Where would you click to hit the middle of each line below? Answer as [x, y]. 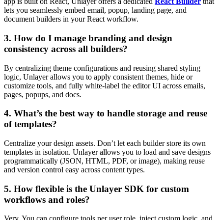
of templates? [30, 124]
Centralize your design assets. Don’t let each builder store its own [105, 143]
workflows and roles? [47, 199]
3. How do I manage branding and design [88, 38]
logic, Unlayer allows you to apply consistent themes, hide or [98, 77]
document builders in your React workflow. [71, 19]
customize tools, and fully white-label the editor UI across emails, [105, 85]
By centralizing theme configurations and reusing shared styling [102, 68]
